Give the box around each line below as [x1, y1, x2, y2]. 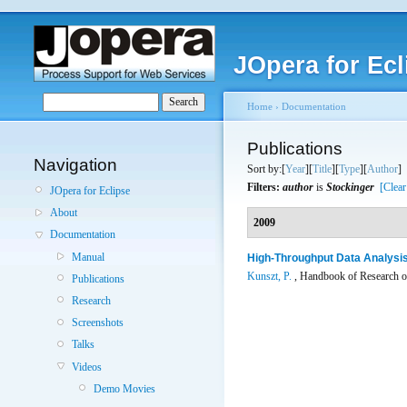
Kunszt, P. [247, 270, 292, 283]
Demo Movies [94, 382, 155, 395]
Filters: [247, 181, 283, 194]
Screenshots [72, 316, 124, 330]
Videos [72, 360, 102, 373]
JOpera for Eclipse [50, 184, 130, 197]
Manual [72, 250, 104, 263]
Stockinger [326, 181, 374, 194]
